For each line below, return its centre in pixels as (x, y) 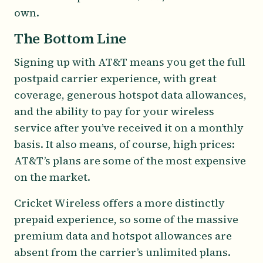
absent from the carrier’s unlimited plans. (122, 252)
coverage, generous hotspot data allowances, (130, 95)
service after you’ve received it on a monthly (129, 128)
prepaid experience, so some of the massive (126, 220)
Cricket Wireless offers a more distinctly (119, 203)
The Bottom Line (70, 39)
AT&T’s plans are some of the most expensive (130, 161)
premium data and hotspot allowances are (123, 236)
